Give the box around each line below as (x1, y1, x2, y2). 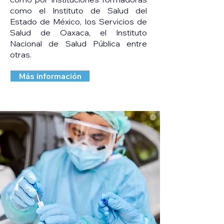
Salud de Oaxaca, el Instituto (10, 27, 147, 37)
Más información (18, 71, 81, 81)
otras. (10, 49, 31, 59)
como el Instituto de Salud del (10, 5, 147, 15)
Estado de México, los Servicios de (10, 16, 147, 26)
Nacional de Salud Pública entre (10, 38, 147, 48)
